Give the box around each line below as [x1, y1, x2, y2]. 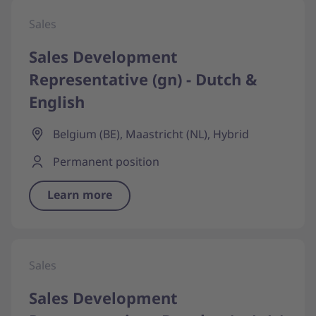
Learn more [47, 187, 112, 202]
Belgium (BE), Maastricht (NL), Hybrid [53, 126, 249, 142]
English [29, 91, 85, 112]
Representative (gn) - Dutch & [29, 68, 257, 90]
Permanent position [53, 154, 159, 169]
